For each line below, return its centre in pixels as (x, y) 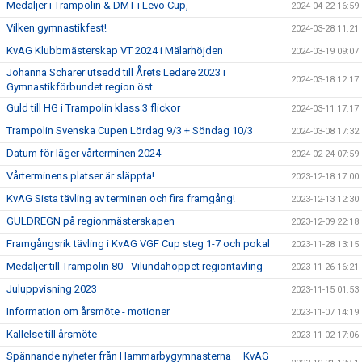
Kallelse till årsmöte (52, 334)
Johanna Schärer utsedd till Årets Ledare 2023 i (116, 72)
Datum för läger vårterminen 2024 (84, 153)
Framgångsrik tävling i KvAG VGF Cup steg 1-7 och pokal (138, 243)
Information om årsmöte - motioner (88, 311)
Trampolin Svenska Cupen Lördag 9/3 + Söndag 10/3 (130, 130)
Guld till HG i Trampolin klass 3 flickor (93, 107)
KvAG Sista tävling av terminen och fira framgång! (121, 198)
